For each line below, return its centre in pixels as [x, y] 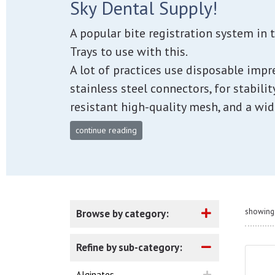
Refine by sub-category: [129, 247]
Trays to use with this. [129, 52]
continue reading [106, 130]
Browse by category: [122, 214]
